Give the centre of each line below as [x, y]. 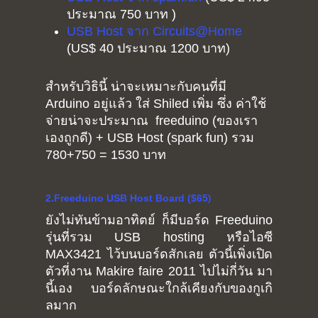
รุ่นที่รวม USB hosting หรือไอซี [159, 237]
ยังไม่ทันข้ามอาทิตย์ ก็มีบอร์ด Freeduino [159, 220]
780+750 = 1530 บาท [106, 155]
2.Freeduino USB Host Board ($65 [127, 198]
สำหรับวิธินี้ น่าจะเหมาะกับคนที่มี [136, 87]
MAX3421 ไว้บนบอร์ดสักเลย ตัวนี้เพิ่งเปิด [159, 254]
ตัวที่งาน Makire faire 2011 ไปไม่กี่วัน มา [159, 272]
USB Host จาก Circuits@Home [154, 32]
